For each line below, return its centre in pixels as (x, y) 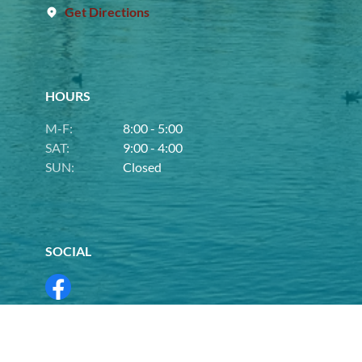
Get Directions (107, 11)
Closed (142, 166)
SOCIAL (68, 250)
